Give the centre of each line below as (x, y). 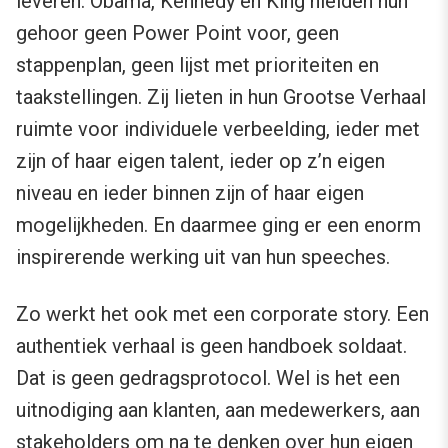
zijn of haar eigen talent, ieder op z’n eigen (200, 161)
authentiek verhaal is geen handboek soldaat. (211, 346)
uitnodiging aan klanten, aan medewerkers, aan (218, 410)
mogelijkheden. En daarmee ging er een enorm (218, 225)
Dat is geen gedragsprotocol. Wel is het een (208, 378)
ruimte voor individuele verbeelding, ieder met (218, 129)
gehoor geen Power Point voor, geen (177, 33)
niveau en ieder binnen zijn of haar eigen (190, 193)
